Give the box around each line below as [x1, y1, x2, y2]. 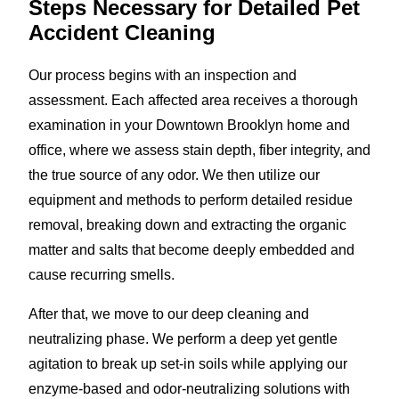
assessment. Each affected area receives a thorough [28, 92, 358, 108]
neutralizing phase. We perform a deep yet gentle [28, 330, 338, 346]
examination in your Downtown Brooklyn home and [28, 117, 350, 133]
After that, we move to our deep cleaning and [28, 305, 309, 322]
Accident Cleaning [28, 20, 216, 45]
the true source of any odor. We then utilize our [28, 167, 320, 183]
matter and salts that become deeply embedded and [28, 241, 354, 257]
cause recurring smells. [28, 266, 175, 282]
